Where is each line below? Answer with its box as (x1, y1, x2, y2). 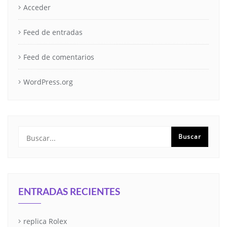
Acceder (23, 2, 51, 12)
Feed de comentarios (23, 52, 94, 62)
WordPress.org (23, 77, 73, 87)
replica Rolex (23, 216, 67, 226)
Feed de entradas (23, 27, 83, 37)
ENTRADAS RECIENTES (18, 185, 120, 197)
